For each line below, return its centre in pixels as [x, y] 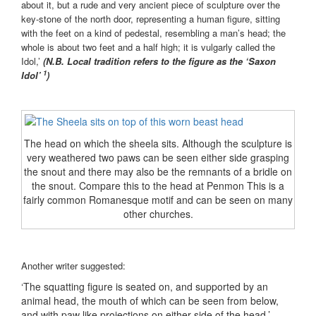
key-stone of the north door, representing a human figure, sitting [151, 19]
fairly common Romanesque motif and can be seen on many [158, 200]
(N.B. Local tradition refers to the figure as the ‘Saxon [159, 61]
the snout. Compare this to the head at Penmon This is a [158, 186]
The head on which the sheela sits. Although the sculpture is [158, 144]
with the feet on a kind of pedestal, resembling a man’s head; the [153, 33]
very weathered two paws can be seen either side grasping [158, 158]
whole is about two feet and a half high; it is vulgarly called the [148, 47]
